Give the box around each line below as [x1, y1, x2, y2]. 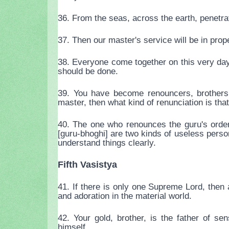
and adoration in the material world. [58, 191, 192, 201]
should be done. [58, 66, 118, 77]
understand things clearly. [58, 138, 156, 148]
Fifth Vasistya [58, 159, 117, 170]
